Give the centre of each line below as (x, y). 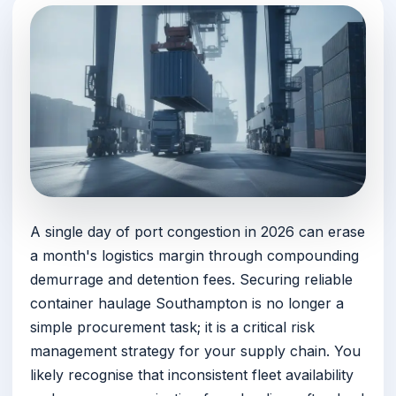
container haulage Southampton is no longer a (187, 304)
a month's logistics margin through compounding (194, 256)
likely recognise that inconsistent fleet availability (192, 375)
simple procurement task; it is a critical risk (172, 327)
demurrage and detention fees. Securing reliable (191, 280)
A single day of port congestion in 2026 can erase (198, 232)
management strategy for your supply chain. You (195, 351)
